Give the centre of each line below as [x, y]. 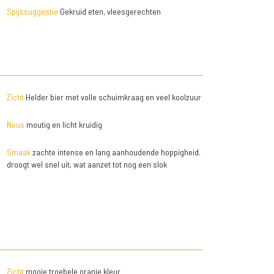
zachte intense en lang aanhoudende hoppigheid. [115, 152]
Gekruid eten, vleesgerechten [109, 11]
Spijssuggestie [32, 11]
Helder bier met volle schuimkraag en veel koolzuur [112, 97]
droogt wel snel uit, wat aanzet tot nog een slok [87, 164]
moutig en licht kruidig [63, 124]
